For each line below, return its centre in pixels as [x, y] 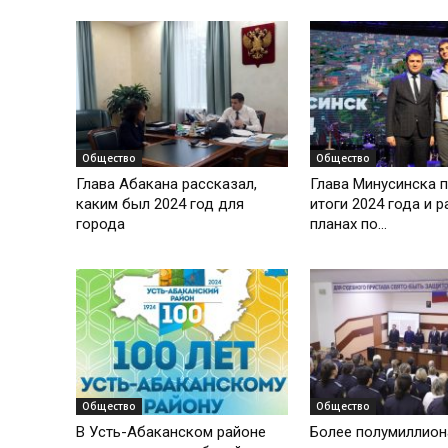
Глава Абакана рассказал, [166, 184]
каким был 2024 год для [160, 204]
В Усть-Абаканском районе [171, 431]
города [100, 224]
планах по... [348, 224]
